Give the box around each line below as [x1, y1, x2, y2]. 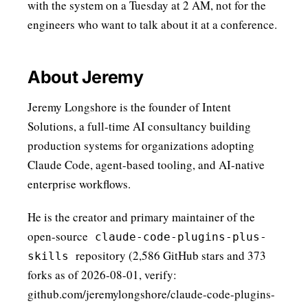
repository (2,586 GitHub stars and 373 [73, 247, 267, 263]
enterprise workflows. [27, 176, 131, 192]
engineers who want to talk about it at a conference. [27, 16, 277, 32]
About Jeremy [27, 67, 144, 87]
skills [27, 250, 69, 263]
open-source [27, 228, 91, 244]
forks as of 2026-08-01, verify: [27, 267, 177, 283]
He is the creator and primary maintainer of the [27, 209, 255, 225]
